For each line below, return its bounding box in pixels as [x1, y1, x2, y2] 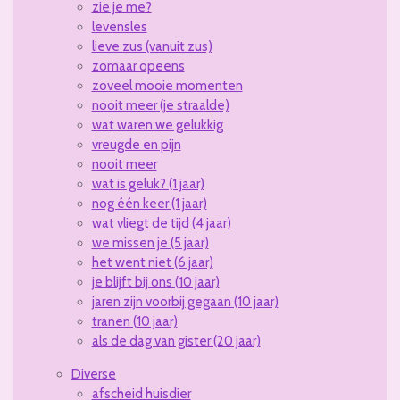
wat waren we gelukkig [91, 117, 223, 134]
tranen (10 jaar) [91, 313, 178, 330]
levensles [91, 19, 147, 36]
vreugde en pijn [91, 137, 181, 154]
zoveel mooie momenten [91, 78, 243, 95]
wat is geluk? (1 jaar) [91, 176, 204, 193]
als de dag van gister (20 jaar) [91, 333, 261, 350]
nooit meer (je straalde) [91, 97, 229, 114]
